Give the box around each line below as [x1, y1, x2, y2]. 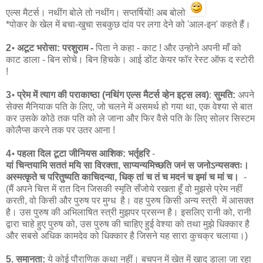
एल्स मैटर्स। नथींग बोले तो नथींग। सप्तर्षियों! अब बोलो [6, 7, 188, 18]
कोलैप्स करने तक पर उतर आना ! [6, 124, 115, 135]
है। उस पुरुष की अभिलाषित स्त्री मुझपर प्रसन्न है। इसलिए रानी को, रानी [6, 207, 251, 217]
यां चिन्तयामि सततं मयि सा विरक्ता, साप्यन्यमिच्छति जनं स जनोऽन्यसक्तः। [6, 160, 249, 170]
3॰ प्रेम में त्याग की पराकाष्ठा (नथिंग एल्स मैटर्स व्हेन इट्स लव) [6, 89, 209, 100]
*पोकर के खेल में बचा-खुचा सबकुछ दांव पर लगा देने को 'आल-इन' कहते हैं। [6, 19, 251, 29]
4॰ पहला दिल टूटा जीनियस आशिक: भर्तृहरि [6, 148, 150, 159]
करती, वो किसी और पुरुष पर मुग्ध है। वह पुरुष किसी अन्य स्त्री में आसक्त [6, 195, 254, 205]
